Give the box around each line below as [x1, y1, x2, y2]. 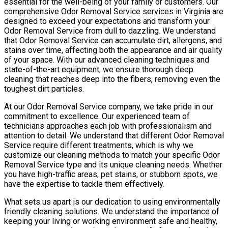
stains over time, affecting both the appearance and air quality [4, 45, 222, 55]
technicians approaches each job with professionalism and [4, 121, 212, 131]
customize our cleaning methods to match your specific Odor [4, 150, 220, 160]
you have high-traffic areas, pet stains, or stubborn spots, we [4, 169, 218, 179]
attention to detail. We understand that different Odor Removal [4, 130, 224, 140]
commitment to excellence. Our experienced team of [4, 111, 190, 121]
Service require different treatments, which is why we [4, 140, 193, 150]
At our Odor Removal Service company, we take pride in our [4, 101, 213, 111]
